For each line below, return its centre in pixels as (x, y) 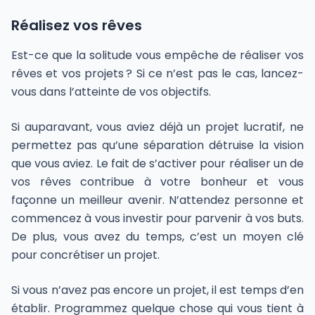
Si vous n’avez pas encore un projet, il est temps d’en (157, 290)
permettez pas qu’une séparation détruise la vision (157, 146)
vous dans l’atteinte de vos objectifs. (111, 92)
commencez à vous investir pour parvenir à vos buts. (157, 219)
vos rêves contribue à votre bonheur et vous (157, 182)
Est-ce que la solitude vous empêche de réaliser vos (157, 56)
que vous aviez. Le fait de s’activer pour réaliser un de (157, 164)
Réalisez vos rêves (77, 26)
